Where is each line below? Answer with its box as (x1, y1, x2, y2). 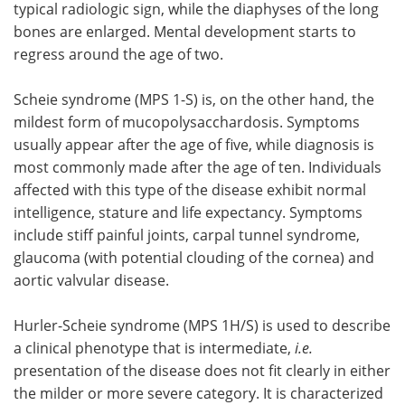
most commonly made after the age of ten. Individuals (14, 156, 381, 176)
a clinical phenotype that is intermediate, (14, 337, 295, 357)
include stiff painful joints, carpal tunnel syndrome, (14, 224, 360, 244)
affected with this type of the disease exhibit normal (14, 179, 366, 199)
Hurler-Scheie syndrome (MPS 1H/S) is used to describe (14, 315, 391, 334)
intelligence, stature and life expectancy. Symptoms (14, 202, 363, 221)
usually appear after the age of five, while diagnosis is (14, 134, 374, 154)
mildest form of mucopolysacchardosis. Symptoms (14, 111, 360, 131)
